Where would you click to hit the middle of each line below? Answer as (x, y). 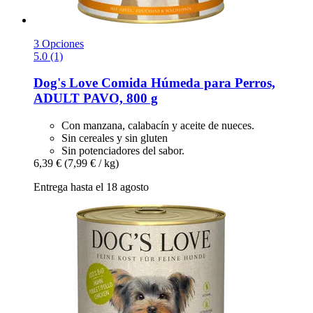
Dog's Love (66, 83)
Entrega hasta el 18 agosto (91, 187)
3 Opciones (59, 43)
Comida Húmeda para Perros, (187, 83)
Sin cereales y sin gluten (115, 138)
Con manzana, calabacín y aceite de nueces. (158, 125)
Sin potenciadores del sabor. (123, 150)
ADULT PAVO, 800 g (96, 99)
